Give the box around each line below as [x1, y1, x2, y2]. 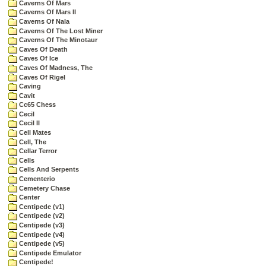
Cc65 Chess [17, 101, 56, 109]
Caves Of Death [17, 45, 68, 53]
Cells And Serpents [17, 166, 79, 173]
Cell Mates [17, 129, 51, 137]
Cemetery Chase [17, 184, 70, 192]
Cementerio [17, 175, 55, 183]
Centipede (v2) [17, 212, 65, 220]
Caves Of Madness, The [17, 64, 93, 71]
